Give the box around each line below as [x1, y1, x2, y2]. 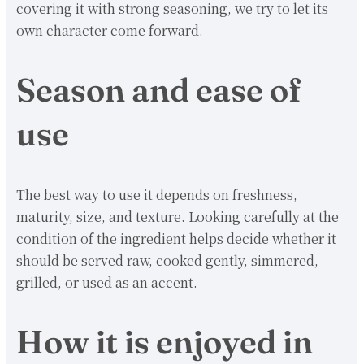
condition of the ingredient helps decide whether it [16, 228, 336, 248]
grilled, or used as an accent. [16, 272, 197, 292]
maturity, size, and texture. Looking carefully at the [16, 206, 339, 226]
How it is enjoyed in [16, 321, 313, 362]
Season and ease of [16, 70, 301, 110]
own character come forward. [16, 21, 203, 41]
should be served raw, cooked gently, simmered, [16, 250, 318, 270]
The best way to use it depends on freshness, [16, 184, 297, 204]
